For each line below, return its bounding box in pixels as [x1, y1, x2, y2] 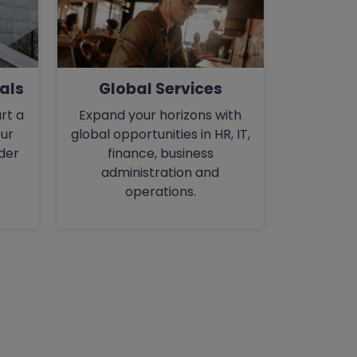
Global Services [98, 77, 222, 100]
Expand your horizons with [79, 105, 242, 124]
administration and [101, 163, 220, 182]
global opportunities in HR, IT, [70, 124, 250, 143]
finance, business [107, 143, 214, 163]
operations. [124, 182, 196, 201]
